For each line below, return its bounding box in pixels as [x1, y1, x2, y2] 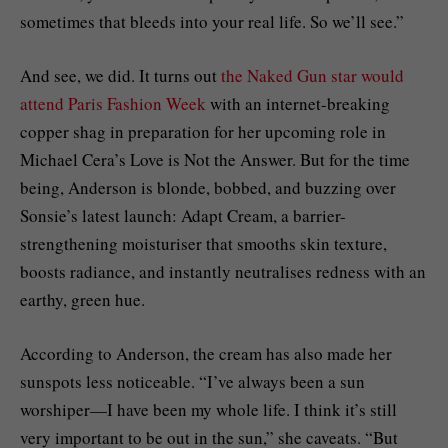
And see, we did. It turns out [20, 63, 221, 87]
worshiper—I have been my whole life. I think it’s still [20, 398, 397, 422]
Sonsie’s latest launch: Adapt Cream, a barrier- [20, 203, 346, 227]
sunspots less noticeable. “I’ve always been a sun [20, 370, 365, 394]
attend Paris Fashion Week [20, 91, 206, 115]
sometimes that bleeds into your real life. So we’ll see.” [20, 9, 404, 33]
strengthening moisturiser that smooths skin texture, [20, 231, 387, 255]
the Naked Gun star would [221, 63, 404, 87]
